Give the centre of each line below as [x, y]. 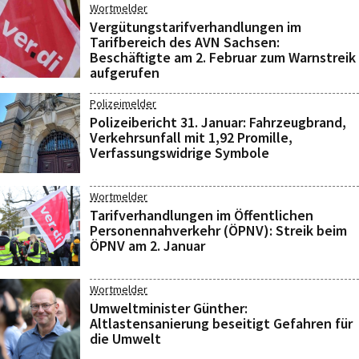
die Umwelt [125, 339]
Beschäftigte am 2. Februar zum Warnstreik [223, 57]
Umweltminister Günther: [169, 308]
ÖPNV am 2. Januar [147, 246]
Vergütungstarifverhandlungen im [196, 27]
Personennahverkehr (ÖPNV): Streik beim [218, 230]
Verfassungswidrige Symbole [179, 153]
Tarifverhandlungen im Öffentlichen [202, 215]
